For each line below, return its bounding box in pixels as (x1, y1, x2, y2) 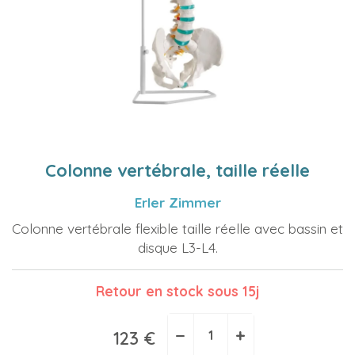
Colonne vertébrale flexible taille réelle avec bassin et (12, 220, 343, 237)
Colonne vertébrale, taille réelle (45, 159, 310, 181)
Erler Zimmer (134, 194, 221, 211)
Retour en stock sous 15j (96, 283, 259, 300)
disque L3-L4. (137, 239, 218, 256)
